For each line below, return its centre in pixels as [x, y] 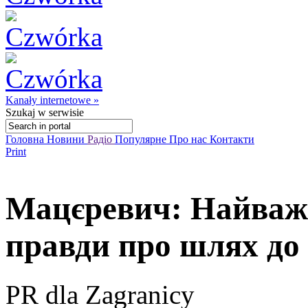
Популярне [142, 139]
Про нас [189, 139]
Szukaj [20, 112]
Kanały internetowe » [52, 100]
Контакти [232, 139]
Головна [26, 139]
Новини [67, 139]
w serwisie [59, 112]
